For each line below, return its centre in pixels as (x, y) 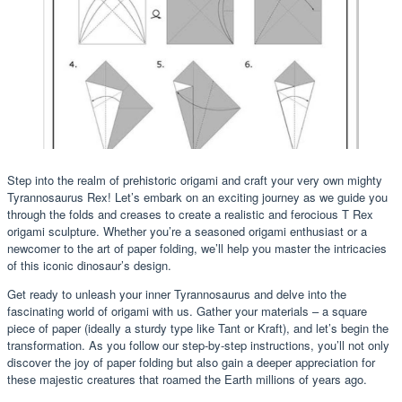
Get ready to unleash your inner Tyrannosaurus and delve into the (177, 293)
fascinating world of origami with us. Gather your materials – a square (187, 310)
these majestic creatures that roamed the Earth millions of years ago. (187, 379)
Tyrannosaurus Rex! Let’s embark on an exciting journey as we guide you (197, 197)
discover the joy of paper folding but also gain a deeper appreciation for (191, 362)
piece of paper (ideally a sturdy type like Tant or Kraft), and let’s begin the (198, 328)
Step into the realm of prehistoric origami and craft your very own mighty (195, 179)
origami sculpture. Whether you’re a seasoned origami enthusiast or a (187, 231)
